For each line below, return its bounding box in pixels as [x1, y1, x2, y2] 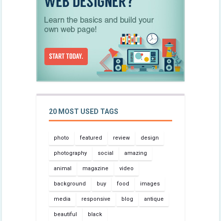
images [140, 180, 160, 187]
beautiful [54, 211, 77, 218]
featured [80, 134, 102, 141]
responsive [81, 195, 110, 202]
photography [54, 149, 87, 156]
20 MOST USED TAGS [49, 107, 118, 115]
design [141, 134, 159, 141]
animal [54, 165, 72, 172]
